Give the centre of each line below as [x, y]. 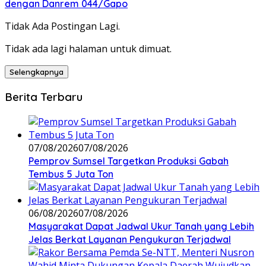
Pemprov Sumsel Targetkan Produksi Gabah [129, 161]
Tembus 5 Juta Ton [71, 174]
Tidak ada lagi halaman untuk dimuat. [88, 49]
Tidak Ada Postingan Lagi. [62, 26]
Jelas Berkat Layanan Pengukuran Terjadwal [130, 239]
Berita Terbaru [44, 97]
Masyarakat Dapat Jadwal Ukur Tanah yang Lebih [141, 226]
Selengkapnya [37, 72]
